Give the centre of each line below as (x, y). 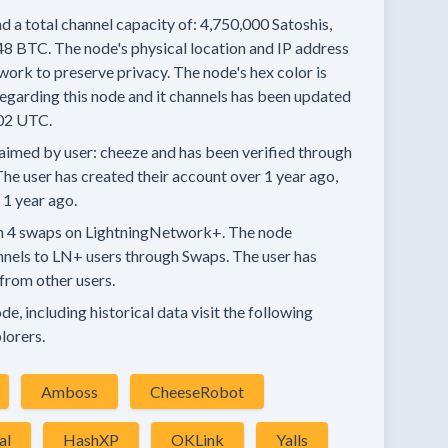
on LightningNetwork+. (145, 231)
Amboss (69, 391)
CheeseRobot (197, 391)
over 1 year (268, 175)
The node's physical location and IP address (201, 47)
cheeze (124, 151)
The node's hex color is (250, 71)
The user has (274, 255)
